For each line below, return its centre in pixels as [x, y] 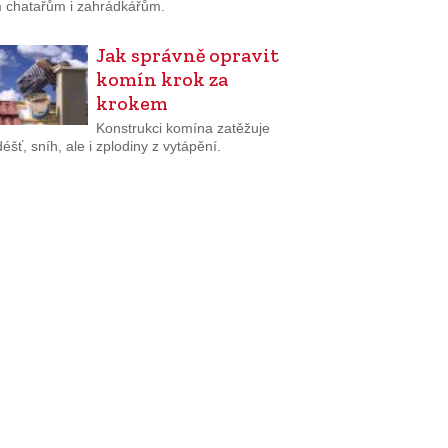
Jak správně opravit [187, 55]
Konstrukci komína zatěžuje [182, 127]
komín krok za [161, 79]
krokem [131, 103]
